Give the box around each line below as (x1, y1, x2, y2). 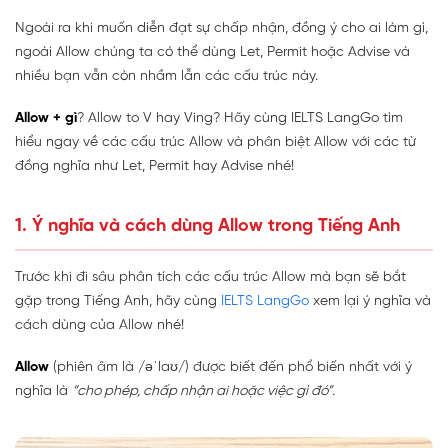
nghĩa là (15, 384, 72, 400)
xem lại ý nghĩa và (309, 294, 431, 310)
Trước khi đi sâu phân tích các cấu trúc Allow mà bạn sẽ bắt (15, 270, 406, 286)
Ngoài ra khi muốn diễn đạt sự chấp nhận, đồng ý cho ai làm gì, (15, 21, 428, 37)
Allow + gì (15, 111, 77, 127)
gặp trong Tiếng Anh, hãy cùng (15, 294, 221, 310)
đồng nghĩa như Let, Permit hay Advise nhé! (15, 159, 294, 175)
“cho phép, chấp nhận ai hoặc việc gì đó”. (72, 384, 335, 400)
